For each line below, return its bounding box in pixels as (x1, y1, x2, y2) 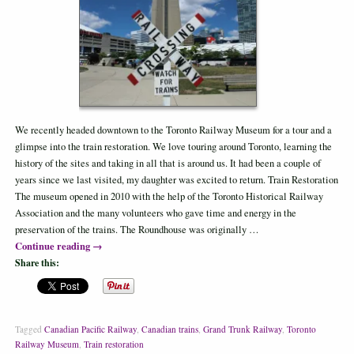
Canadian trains (141, 323, 198, 336)
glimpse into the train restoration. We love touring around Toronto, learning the (14, 139, 332, 153)
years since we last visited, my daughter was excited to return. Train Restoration (14, 172, 338, 186)
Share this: (14, 255, 59, 269)
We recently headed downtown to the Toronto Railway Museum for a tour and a (14, 122, 332, 137)
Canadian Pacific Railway (43, 323, 137, 336)
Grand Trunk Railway (202, 323, 282, 336)
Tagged (14, 323, 44, 336)
